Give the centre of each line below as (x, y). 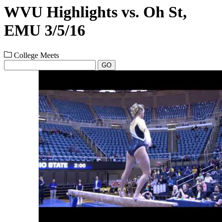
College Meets (35, 55)
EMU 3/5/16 (45, 30)
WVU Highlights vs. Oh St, (95, 12)
